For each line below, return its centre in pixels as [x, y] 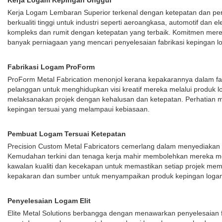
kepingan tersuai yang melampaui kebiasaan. [79, 109]
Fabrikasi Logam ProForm [51, 67]
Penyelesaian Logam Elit [49, 201]
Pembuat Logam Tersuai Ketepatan [67, 134]
